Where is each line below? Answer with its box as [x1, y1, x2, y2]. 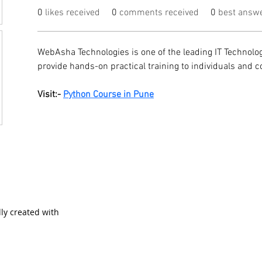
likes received [45, 6, 100, 19]
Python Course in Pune [63, 88, 154, 101]
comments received [119, 6, 199, 19]
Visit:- [37, 88, 63, 101]
